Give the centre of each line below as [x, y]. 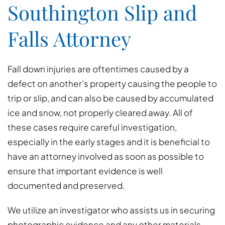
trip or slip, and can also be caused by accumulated [110, 98]
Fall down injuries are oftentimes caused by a [98, 69]
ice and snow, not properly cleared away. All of [100, 113]
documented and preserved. [66, 185]
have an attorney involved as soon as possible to [106, 156]
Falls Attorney [69, 38]
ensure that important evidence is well [85, 171]
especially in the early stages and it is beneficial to [109, 142]
